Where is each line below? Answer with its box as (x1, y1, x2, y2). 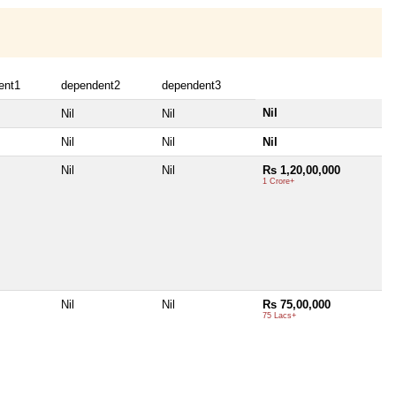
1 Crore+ (263, 176, 294, 186)
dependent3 (162, 78, 221, 92)
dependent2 (61, 78, 120, 92)
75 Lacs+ (263, 310, 296, 320)
